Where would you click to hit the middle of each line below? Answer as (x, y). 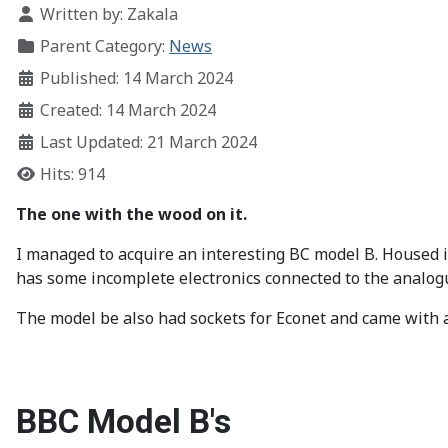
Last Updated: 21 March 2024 (148, 142)
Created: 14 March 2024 (128, 110)
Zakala (152, 14)
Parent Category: (102, 46)
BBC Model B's (123, 421)
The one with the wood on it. (131, 214)
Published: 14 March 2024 (136, 78)
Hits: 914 (72, 174)
